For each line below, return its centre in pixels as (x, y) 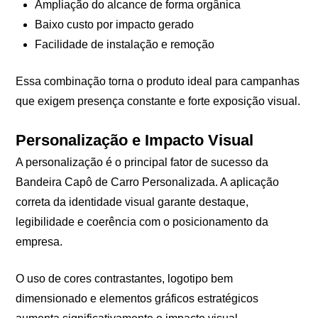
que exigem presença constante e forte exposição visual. (158, 102)
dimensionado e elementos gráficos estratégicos (137, 299)
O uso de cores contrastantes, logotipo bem (125, 279)
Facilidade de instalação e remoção (124, 45)
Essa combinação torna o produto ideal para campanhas (158, 82)
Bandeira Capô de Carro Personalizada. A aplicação (148, 182)
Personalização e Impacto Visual (135, 140)
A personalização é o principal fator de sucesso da (142, 163)
